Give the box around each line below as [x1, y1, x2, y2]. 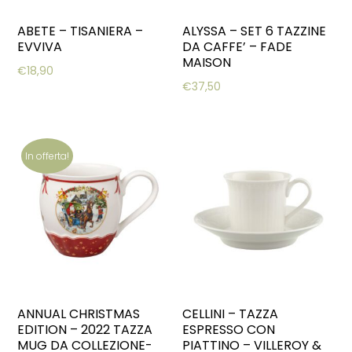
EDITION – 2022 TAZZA [17, 321, 153, 339]
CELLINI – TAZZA [182, 305, 279, 324]
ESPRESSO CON [182, 321, 276, 339]
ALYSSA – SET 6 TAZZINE [182, 21, 327, 40]
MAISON [182, 53, 232, 71]
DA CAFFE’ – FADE [182, 37, 293, 56]
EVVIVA [17, 37, 63, 56]
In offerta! [25, 148, 70, 163]
